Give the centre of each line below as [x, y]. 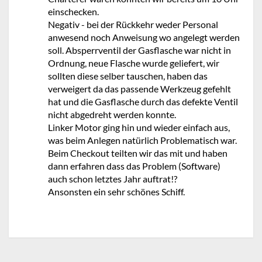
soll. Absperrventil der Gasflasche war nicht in [139, 50]
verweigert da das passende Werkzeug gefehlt [139, 89]
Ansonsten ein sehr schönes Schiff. [116, 192]
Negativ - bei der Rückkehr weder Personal [133, 24]
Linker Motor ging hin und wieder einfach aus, [139, 127]
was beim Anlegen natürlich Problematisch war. [142, 140]
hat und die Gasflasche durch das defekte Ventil [143, 101]
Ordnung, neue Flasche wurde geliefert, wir [134, 63]
